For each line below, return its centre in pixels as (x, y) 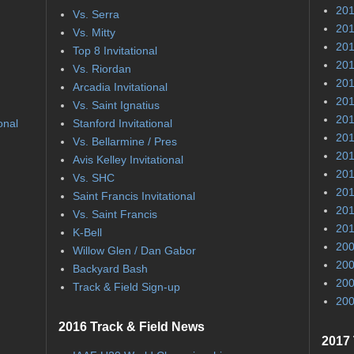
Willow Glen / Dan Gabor (134, 251)
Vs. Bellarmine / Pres (124, 142)
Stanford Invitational (122, 124)
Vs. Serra (96, 15)
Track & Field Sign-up (126, 287)
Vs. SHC (93, 178)
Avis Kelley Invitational (128, 160)
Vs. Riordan (102, 69)
